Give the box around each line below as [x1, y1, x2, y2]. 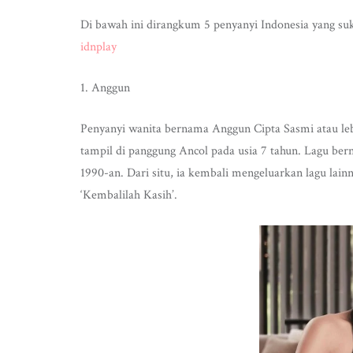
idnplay [80, 39, 117, 55]
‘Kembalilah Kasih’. [80, 187, 177, 203]
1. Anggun [80, 80, 130, 96]
